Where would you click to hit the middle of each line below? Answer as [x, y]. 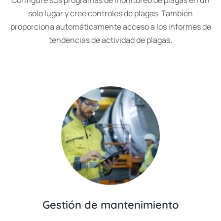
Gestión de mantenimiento [110, 205]
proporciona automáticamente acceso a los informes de [110, 27]
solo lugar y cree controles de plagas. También [110, 13]
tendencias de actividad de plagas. [110, 40]
